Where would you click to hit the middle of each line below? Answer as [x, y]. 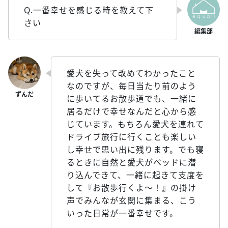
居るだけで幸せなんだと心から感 [132, 111]
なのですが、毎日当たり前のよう [132, 86]
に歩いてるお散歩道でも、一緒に [132, 98]
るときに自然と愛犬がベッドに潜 [132, 162]
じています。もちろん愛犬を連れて [135, 124]
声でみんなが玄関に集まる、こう [132, 200]
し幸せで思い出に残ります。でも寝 [135, 149]
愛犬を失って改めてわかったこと [131, 73]
